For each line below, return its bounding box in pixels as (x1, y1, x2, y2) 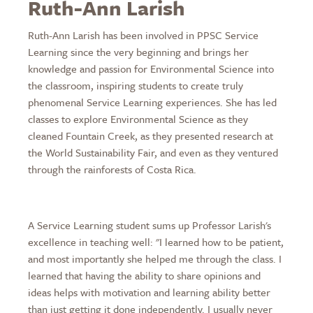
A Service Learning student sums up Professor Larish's (28, 217, 271, 233)
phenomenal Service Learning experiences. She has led (28, 94, 277, 110)
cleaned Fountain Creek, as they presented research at (28, 128, 273, 144)
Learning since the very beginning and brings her (28, 44, 249, 60)
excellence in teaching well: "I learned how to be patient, (28, 234, 284, 250)
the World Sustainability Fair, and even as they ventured (28, 145, 278, 161)
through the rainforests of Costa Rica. (28, 161, 196, 177)
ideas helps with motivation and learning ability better (28, 284, 270, 300)
